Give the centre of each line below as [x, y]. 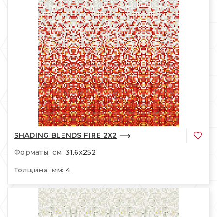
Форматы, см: [39, 152]
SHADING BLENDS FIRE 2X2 [66, 135]
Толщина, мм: [39, 170]
